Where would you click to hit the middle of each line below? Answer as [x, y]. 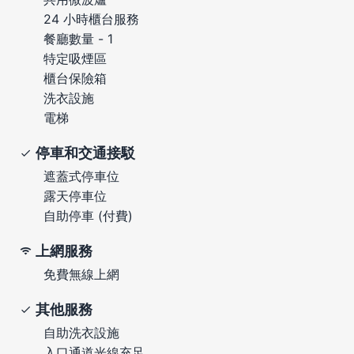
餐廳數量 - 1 [78, 38]
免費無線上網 [81, 274]
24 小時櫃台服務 [91, 19]
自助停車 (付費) [88, 215]
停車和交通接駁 [85, 153]
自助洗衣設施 [81, 332]
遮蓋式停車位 [81, 176]
